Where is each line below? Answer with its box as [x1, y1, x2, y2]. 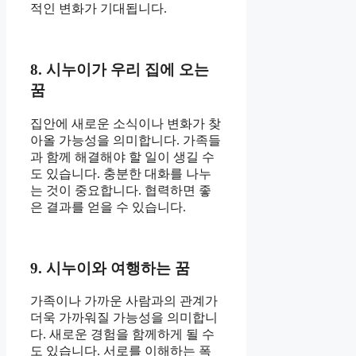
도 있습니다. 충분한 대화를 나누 [30, 166, 211, 180]
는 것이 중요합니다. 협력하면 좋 [30, 183, 211, 197]
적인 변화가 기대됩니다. [30, 2, 167, 16]
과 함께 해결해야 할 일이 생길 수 [30, 149, 215, 164]
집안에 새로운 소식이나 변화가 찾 [30, 116, 221, 130]
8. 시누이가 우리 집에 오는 [30, 61, 209, 79]
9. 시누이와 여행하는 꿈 [30, 259, 190, 277]
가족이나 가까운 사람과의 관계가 [30, 294, 218, 308]
